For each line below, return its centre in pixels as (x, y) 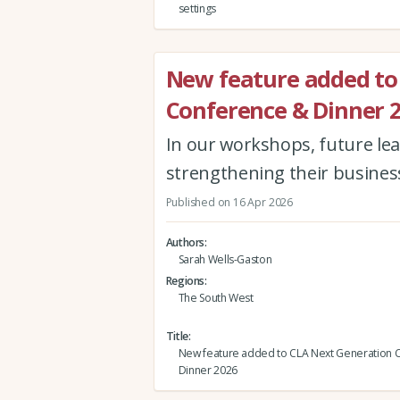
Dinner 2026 (208, 371)
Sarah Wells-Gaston (225, 259)
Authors (185, 242)
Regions (185, 281)
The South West (216, 298)
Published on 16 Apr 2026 (229, 202)
